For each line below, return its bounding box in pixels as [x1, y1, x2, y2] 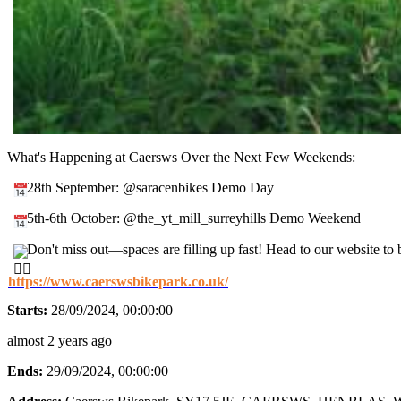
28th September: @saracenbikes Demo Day [23, 179, 274, 195]
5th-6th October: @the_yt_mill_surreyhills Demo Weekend [23, 210, 361, 226]
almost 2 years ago [7, 333, 112, 349]
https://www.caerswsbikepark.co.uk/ [8, 274, 228, 290]
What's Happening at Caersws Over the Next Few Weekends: [7, 149, 355, 165]
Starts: [7, 303, 47, 319]
